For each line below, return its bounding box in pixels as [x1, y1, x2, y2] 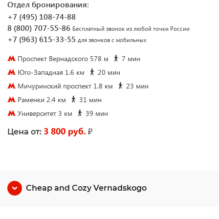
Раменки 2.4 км [16, 95, 68, 104]
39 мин [84, 109, 108, 118]
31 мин [77, 95, 102, 104]
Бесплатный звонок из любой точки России [72, 25, 190, 32]
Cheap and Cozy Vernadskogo [26, 183, 147, 193]
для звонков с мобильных [78, 36, 147, 44]
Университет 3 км [16, 109, 74, 118]
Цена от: [7, 127, 42, 136]
